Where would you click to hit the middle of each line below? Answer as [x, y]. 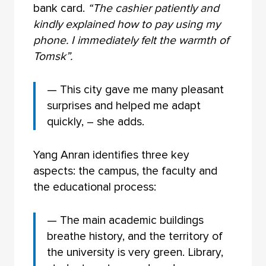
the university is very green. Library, [135, 253]
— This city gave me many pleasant [136, 89]
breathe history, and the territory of [135, 237]
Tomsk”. [53, 56]
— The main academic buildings [126, 221]
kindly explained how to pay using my [126, 24]
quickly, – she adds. [96, 121]
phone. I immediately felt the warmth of [131, 40]
